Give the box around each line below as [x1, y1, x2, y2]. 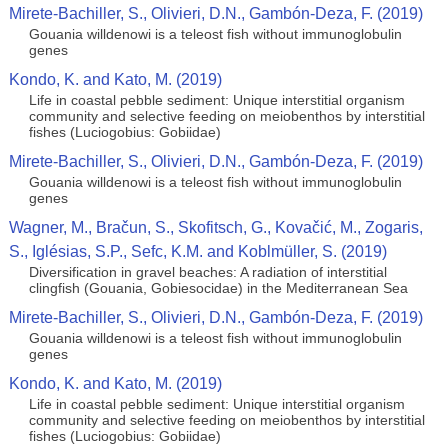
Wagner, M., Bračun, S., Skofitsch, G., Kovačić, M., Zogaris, [8, 219, 423, 236]
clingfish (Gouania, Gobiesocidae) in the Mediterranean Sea [28, 280, 408, 296]
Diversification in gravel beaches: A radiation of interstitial [28, 264, 387, 280]
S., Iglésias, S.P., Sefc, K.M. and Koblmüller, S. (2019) [8, 243, 387, 260]
